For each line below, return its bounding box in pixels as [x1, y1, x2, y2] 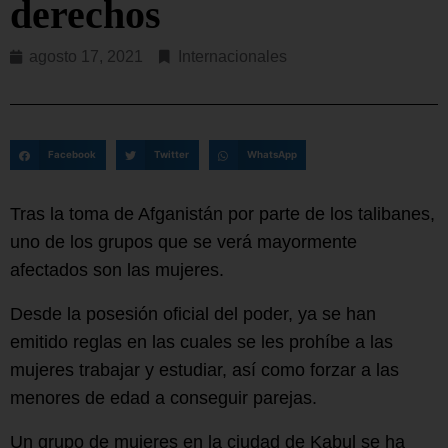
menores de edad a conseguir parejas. [10, 387, 317, 408]
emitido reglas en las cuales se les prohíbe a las [10, 331, 393, 352]
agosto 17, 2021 [29, 48, 143, 66]
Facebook [48, 149, 97, 161]
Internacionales [178, 48, 287, 66]
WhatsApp [246, 149, 297, 161]
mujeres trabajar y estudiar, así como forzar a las [10, 359, 399, 380]
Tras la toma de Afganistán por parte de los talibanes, [10, 203, 435, 224]
